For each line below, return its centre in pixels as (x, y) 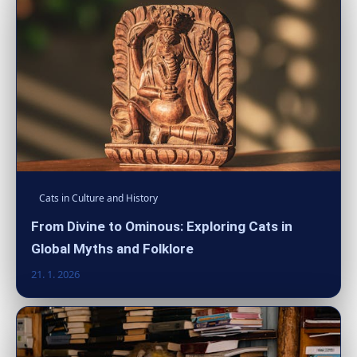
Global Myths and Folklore (112, 248)
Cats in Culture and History (98, 198)
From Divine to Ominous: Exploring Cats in (162, 226)
